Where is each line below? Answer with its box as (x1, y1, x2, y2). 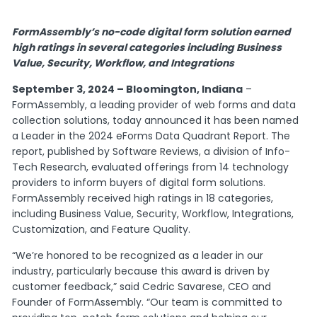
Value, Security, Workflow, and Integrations (12, 55, 235, 70)
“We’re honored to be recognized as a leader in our (12, 248, 264, 263)
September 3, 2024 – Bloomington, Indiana (12, 81, 243, 96)
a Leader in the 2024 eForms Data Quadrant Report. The (12, 128, 291, 143)
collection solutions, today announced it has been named (12, 113, 299, 127)
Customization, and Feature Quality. (12, 221, 191, 236)
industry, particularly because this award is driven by (12, 263, 270, 278)
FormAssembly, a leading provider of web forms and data (12, 97, 296, 112)
